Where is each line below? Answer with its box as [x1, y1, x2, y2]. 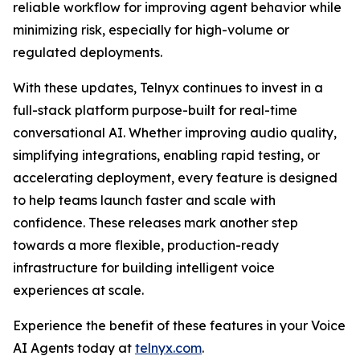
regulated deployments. [13, 44, 162, 60]
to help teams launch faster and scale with [13, 192, 276, 208]
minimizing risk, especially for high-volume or [13, 22, 289, 38]
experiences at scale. [13, 282, 144, 298]
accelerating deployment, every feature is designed [13, 170, 337, 186]
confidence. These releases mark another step [13, 215, 298, 231]
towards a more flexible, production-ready [13, 237, 279, 253]
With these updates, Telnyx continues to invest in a [13, 80, 323, 96]
